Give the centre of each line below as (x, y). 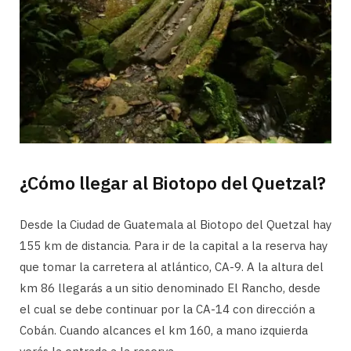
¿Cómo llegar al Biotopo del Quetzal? (173, 182)
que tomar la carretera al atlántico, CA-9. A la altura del (172, 266)
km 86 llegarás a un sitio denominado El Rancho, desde (170, 288)
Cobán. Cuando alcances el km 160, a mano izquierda (164, 330)
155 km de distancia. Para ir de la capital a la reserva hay (174, 245)
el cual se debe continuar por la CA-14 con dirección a (167, 309)
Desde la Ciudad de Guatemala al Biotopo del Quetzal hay (175, 224)
